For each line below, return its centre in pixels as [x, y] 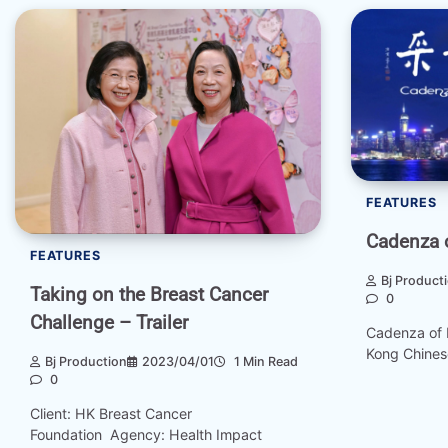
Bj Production [86, 361]
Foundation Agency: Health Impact [146, 435]
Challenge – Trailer [109, 323]
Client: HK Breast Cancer [111, 414]
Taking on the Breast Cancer [149, 295]
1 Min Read [264, 361]
